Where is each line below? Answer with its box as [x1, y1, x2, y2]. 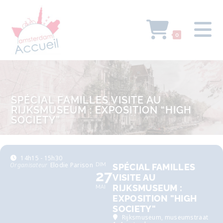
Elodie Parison [50, 161, 93, 169]
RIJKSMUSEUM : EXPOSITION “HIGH [11, 104, 192, 116]
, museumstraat [161, 213, 209, 222]
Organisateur [10, 161, 48, 169]
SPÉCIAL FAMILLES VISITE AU [11, 94, 162, 106]
